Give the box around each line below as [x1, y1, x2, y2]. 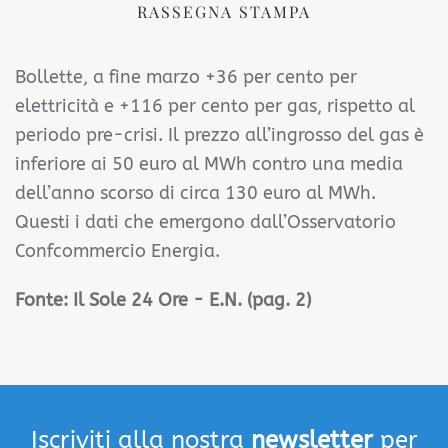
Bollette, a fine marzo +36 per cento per [15, 66, 357, 88]
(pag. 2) [247, 289, 311, 311]
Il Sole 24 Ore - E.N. [73, 289, 247, 311]
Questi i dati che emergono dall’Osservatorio [15, 211, 396, 233]
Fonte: [15, 289, 73, 311]
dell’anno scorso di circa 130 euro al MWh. [15, 182, 376, 204]
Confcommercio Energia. [15, 240, 220, 262]
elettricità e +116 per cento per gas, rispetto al [15, 95, 415, 117]
